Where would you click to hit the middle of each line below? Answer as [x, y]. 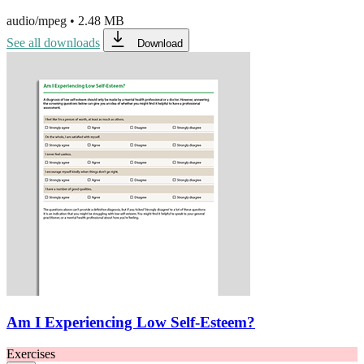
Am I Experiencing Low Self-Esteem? [131, 323]
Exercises [31, 353]
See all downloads [53, 42]
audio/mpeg [37, 20]
